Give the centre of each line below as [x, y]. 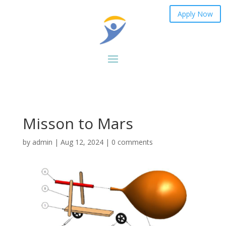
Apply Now [195, 14]
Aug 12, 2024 [82, 142]
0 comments [132, 142]
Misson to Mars [78, 124]
